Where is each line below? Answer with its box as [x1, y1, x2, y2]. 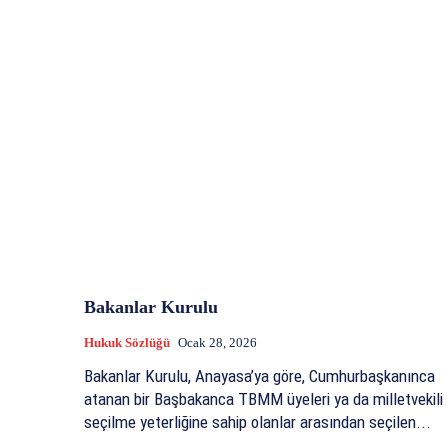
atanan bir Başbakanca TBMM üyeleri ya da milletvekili [84, 389, 443, 410]
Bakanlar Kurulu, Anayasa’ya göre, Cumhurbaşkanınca [84, 366, 435, 387]
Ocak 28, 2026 [178, 335, 257, 351]
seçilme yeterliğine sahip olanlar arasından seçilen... [84, 412, 431, 433]
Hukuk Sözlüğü [84, 335, 170, 351]
